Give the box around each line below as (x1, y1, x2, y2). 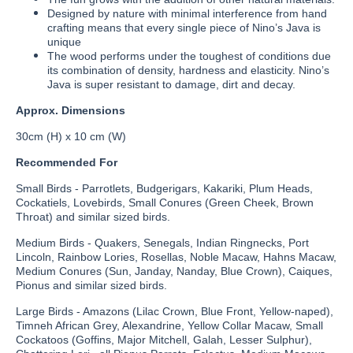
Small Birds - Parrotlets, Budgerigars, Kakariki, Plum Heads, (16, 182, 313, 195)
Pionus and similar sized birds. (16, 279, 167, 292)
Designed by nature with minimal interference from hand (47, 7, 327, 20)
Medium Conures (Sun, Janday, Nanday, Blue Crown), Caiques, (16, 265, 333, 277)
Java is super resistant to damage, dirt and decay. (47, 78, 295, 91)
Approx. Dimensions (16, 104, 125, 117)
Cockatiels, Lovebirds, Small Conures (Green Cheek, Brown (16, 196, 314, 209)
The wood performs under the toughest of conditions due (47, 50, 331, 62)
